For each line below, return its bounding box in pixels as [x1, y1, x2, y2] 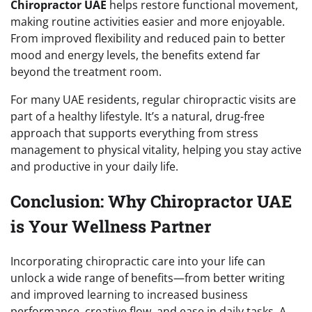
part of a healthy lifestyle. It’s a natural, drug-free [10, 108, 265, 124]
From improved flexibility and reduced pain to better [10, 30, 286, 46]
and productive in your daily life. [10, 158, 178, 174]
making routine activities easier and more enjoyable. [10, 13, 285, 29]
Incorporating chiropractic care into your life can [10, 253, 265, 269]
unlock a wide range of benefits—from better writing [10, 270, 285, 286]
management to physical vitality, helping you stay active [10, 141, 302, 157]
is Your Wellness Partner [10, 214, 211, 237]
